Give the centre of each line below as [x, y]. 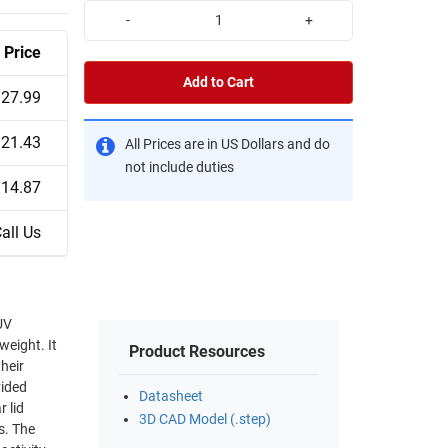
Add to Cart [218, 82]
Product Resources [197, 352]
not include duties [179, 167]
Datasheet [171, 397]
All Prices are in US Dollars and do [227, 144]
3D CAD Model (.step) [205, 420]
